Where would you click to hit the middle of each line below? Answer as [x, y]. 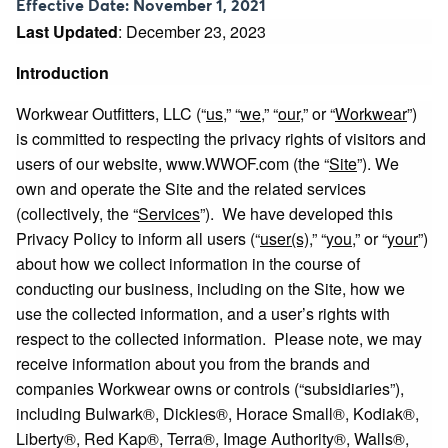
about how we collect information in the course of [188, 263]
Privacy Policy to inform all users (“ [138, 238]
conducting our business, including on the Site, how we [210, 288]
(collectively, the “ [77, 213]
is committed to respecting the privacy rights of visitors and [221, 138]
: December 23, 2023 [192, 31]
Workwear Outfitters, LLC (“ [111, 113]
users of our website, [91, 163]
